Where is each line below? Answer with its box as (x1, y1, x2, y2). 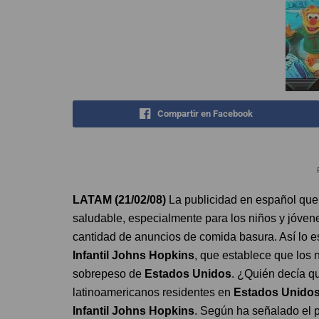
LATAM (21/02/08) (73, 194, 169, 206)
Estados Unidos (145, 268, 231, 280)
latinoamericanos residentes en (73, 286, 234, 298)
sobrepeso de (73, 268, 145, 280)
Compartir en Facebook (157, 108, 253, 119)
